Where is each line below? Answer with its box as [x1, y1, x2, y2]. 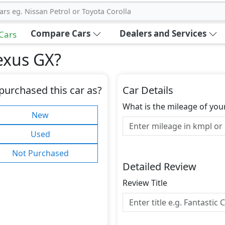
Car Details [123, 83, 173, 97]
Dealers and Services [119, 28, 206, 39]
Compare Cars [30, 28, 90, 39]
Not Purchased [12, 148, 69, 159]
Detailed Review [123, 160, 196, 173]
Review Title [123, 177, 167, 188]
